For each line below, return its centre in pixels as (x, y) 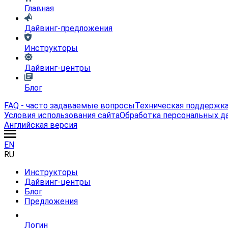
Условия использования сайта (62, 115)
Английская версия (41, 125)
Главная (39, 8)
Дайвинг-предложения (68, 28)
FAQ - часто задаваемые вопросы (69, 106)
